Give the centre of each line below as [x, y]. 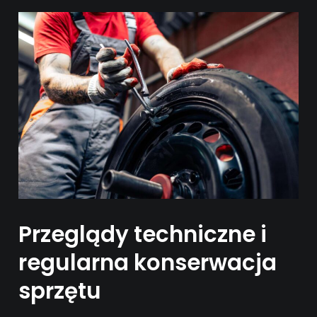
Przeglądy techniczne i [143, 234]
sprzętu [60, 290]
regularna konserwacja [148, 262]
